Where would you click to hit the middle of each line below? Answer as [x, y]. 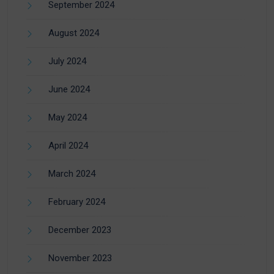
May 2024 [68, 118]
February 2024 [77, 202]
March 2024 [72, 174]
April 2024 [68, 146]
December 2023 [80, 230]
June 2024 [69, 90]
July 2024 [67, 61]
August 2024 [74, 33]
